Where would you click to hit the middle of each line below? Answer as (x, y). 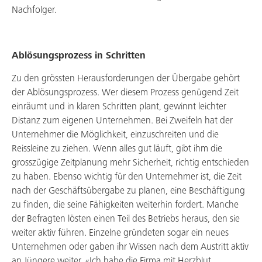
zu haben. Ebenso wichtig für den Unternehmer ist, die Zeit (127, 177)
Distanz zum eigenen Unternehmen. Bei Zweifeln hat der (122, 121)
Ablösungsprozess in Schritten (79, 56)
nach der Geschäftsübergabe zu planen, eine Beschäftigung (128, 191)
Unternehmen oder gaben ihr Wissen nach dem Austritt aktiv (130, 247)
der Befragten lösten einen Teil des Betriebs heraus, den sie (126, 219)
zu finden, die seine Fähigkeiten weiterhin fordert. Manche (125, 205)
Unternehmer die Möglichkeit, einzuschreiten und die (115, 135)
